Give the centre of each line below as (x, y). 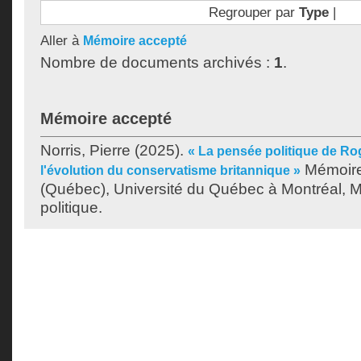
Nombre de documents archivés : (157, 62)
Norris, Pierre (85, 150)
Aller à (62, 40)
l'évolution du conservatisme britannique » (170, 170)
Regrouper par (253, 12)
